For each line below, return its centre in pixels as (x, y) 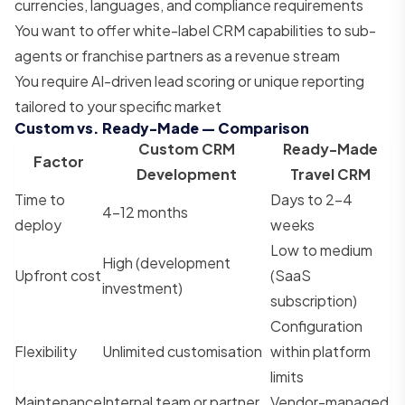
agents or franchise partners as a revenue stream (177, 55)
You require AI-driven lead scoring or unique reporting (189, 80)
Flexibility (46, 351)
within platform (320, 351)
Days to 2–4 (311, 199)
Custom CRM (186, 148)
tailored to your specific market (118, 106)
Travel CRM (330, 174)
